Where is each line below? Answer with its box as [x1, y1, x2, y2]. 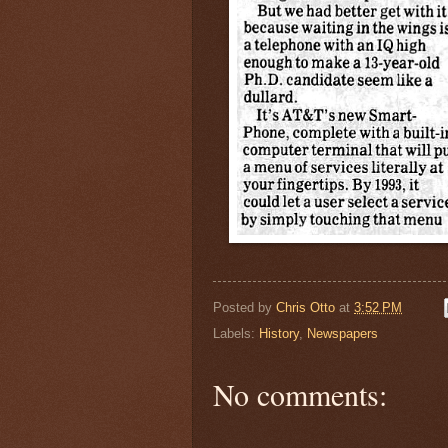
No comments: [213, 374, 387, 415]
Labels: [213, 326, 259, 342]
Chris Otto [276, 299, 339, 315]
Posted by [213, 299, 276, 315]
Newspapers [307, 326, 378, 342]
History [259, 326, 299, 342]
